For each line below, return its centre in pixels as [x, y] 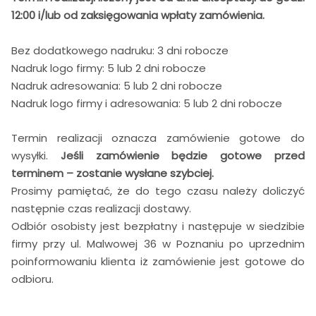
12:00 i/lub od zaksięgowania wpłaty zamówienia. [138, 16]
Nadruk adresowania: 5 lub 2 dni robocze [117, 86]
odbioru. [32, 279]
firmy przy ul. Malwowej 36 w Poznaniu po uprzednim [158, 244]
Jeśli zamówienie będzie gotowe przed [183, 156]
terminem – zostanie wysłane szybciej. [113, 174]
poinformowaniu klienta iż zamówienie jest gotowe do [158, 262]
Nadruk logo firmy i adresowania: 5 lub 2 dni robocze [147, 104]
